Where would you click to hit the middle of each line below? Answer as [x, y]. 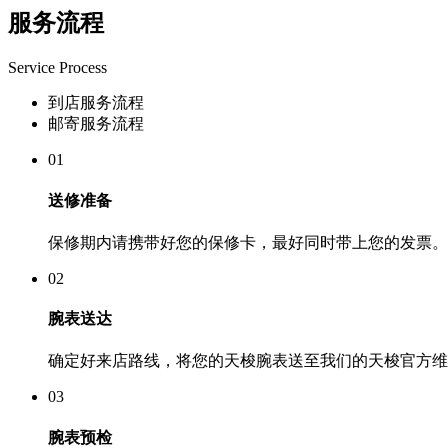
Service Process [57, 68]
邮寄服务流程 [96, 124]
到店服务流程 [96, 103]
